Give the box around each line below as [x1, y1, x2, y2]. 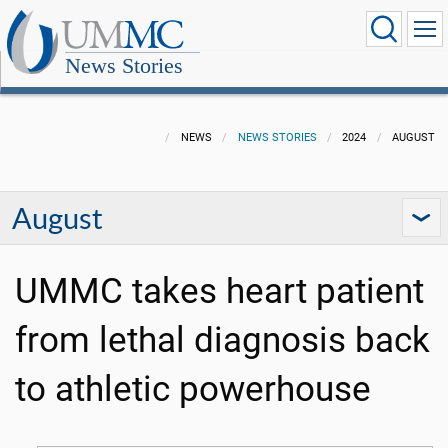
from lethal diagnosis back [15, 319, 430, 362]
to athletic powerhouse [15, 368, 371, 411]
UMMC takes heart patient [15, 270, 424, 313]
